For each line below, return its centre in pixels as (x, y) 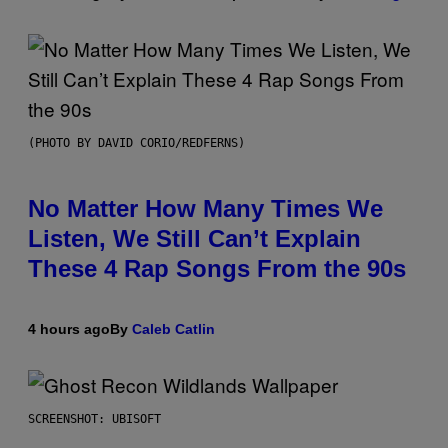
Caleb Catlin (173, 329)
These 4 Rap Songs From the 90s (217, 269)
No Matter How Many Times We (205, 209)
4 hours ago (69, 329)
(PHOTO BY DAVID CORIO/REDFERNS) (136, 143)
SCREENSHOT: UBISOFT (94, 419)
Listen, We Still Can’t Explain (194, 239)
